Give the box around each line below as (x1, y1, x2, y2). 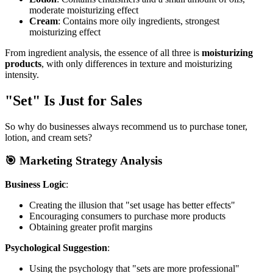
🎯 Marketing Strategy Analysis (5, 154, 162, 168)
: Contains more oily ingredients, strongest (58, 15, 219, 26)
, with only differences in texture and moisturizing (41, 58, 232, 69)
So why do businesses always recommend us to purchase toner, (5, 121, 247, 132)
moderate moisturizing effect (29, 4, 138, 15)
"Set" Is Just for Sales (5, 92, 142, 108)
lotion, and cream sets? (5, 132, 92, 143)
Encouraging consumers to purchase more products (29, 211, 225, 222)
